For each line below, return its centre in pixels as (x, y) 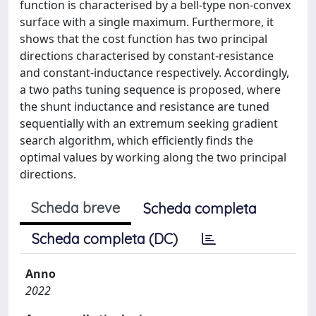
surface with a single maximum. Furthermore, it (147, 22)
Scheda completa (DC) (105, 239)
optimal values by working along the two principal (153, 157)
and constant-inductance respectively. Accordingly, (154, 73)
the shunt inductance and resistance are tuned (145, 107)
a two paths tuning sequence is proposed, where (150, 90)
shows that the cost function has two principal (144, 39)
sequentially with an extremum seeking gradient (149, 123)
